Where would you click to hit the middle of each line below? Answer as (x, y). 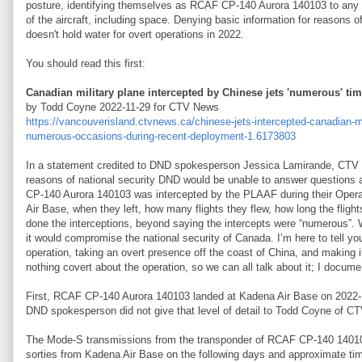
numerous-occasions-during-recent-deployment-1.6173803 (161, 136)
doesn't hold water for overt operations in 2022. (135, 34)
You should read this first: (86, 63)
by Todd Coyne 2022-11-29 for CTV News (122, 107)
